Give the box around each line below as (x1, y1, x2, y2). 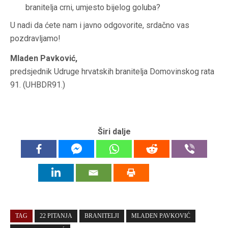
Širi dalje (97, 126, 131, 136)
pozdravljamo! (10, 33, 61, 43)
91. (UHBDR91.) (10, 79, 65, 90)
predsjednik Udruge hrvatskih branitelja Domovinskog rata (10, 66, 214, 76)
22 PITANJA (40, 212, 72, 219)
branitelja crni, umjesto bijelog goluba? (25, 2, 160, 12)
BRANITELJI (84, 212, 119, 219)
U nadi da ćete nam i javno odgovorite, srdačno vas (10, 20, 189, 30)
